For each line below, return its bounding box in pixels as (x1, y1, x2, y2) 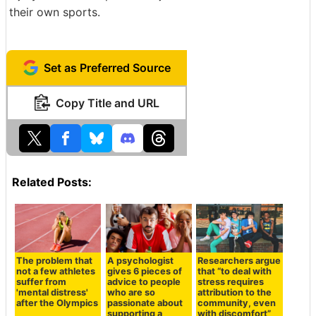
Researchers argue (197, 255, 281, 266)
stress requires (197, 276, 265, 287)
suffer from (16, 276, 67, 287)
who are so (107, 286, 155, 298)
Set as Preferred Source (44, 60, 171, 75)
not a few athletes (16, 265, 96, 276)
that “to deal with (197, 265, 272, 276)
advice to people (107, 276, 181, 287)
